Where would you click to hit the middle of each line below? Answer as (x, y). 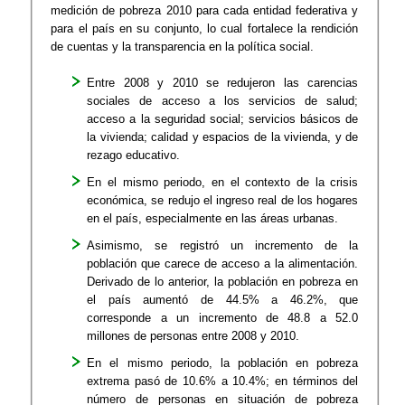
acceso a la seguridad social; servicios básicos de (223, 118)
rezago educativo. (134, 155)
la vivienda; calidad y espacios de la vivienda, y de (223, 137)
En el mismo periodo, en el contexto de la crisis (223, 182)
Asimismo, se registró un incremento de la (223, 245)
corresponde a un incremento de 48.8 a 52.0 (223, 317)
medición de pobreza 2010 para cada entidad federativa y (205, 10)
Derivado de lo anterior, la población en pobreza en (223, 281)
